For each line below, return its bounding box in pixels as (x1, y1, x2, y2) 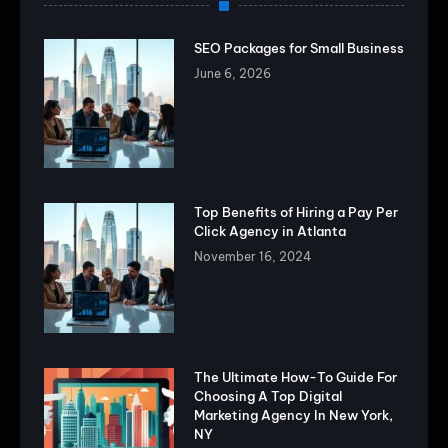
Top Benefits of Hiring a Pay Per (193, 204, 398, 221)
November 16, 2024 (193, 249, 312, 265)
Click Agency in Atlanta (193, 223, 346, 240)
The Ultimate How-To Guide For (193, 369, 397, 386)
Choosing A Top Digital (193, 388, 342, 405)
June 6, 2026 (193, 65, 271, 81)
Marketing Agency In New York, (193, 407, 393, 424)
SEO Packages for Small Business (193, 39, 404, 56)
